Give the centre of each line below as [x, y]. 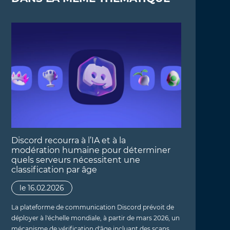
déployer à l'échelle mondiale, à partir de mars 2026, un [95, 218]
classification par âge [54, 169]
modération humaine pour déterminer [91, 150]
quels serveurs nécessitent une [75, 160]
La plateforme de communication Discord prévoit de [92, 207]
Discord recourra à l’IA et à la [68, 140]
